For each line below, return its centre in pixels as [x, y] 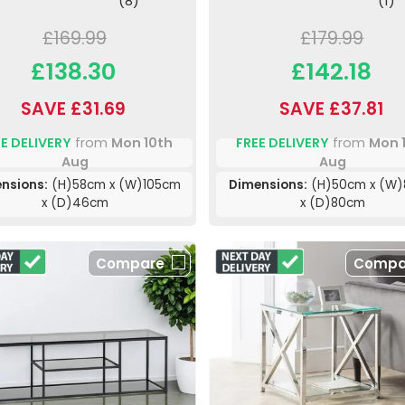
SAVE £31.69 [74, 108]
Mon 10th [141, 142]
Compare [130, 263]
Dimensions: [268, 184]
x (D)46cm [75, 202]
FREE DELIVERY [282, 142]
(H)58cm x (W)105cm [115, 184]
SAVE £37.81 [331, 108]
